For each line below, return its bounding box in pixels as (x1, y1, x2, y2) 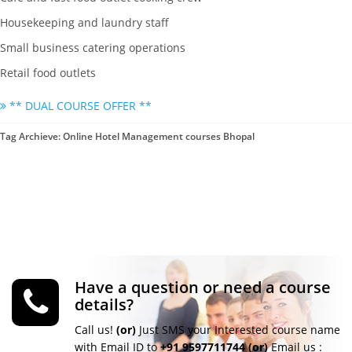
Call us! (75, 322, 116, 338)
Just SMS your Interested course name (136, 322, 340, 338)
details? (75, 294, 134, 316)
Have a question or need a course (75, 277, 331, 299)
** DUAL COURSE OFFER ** (6, 98, 152, 114)
